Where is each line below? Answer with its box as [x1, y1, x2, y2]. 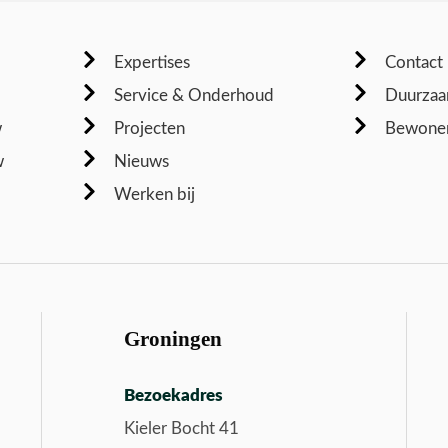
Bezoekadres [123, 386, 223, 404]
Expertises [114, 53, 191, 71]
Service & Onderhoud [114, 86, 275, 104]
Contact [384, 53, 443, 71]
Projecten [114, 119, 186, 137]
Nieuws [114, 152, 170, 170]
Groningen [123, 326, 222, 351]
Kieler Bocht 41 [123, 419, 239, 437]
